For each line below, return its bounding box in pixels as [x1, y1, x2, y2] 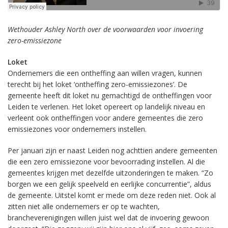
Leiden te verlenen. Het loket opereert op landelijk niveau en [8, 102, 205, 111]
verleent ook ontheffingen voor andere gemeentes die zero [8, 113, 203, 123]
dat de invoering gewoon [127, 213, 209, 222]
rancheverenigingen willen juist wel [12, 213, 127, 222]
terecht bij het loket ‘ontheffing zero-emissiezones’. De [8, 79, 187, 89]
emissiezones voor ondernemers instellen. [8, 124, 147, 134]
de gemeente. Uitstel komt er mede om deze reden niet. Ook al [8, 190, 216, 200]
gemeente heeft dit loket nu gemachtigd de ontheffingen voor [8, 91, 212, 100]
